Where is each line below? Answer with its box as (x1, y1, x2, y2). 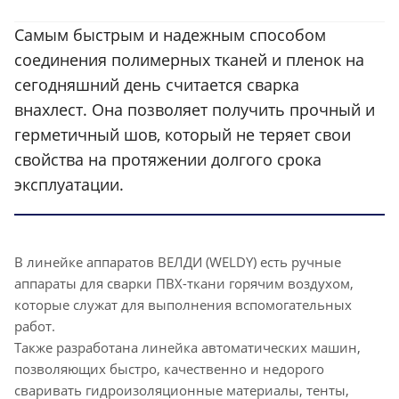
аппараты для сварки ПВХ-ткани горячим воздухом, (14, 273, 354, 292)
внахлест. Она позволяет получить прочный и (14, 98, 375, 120)
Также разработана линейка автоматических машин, (14, 338, 361, 356)
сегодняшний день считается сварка (14, 73, 299, 95)
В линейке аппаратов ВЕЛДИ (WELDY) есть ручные (14, 252, 341, 271)
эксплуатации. (14, 173, 124, 195)
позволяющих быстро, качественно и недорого (14, 359, 324, 378)
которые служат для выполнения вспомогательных (14, 295, 352, 313)
